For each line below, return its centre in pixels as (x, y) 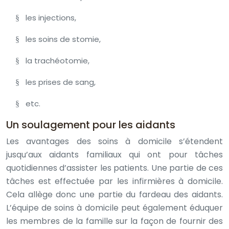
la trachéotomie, (58, 61)
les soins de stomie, (63, 39)
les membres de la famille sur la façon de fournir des (114, 221)
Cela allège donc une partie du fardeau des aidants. (114, 194)
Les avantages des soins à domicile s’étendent (114, 141)
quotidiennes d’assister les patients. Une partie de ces (114, 168)
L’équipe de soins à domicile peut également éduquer (114, 208)
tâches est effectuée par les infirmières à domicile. (114, 181)
